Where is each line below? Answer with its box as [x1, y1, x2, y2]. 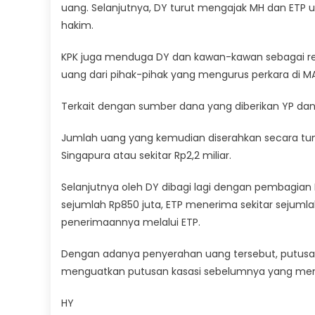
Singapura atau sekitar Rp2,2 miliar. [61, 148, 231, 162]
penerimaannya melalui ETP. [61, 214, 200, 229]
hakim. [61, 18, 94, 32]
